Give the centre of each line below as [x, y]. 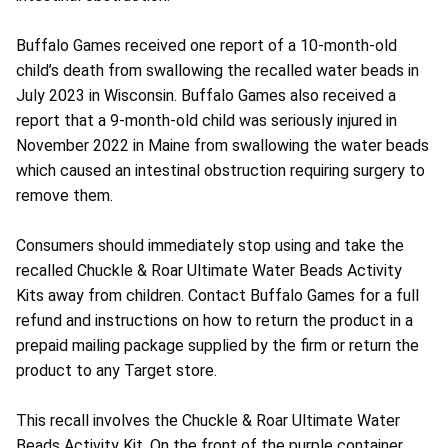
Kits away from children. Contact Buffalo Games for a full [217, 296]
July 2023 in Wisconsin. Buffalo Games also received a [206, 96]
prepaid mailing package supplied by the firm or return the [217, 346]
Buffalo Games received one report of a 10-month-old [206, 46]
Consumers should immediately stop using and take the [210, 246]
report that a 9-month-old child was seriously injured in [206, 121]
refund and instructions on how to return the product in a [214, 321]
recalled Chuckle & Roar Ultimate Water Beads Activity [209, 271]
